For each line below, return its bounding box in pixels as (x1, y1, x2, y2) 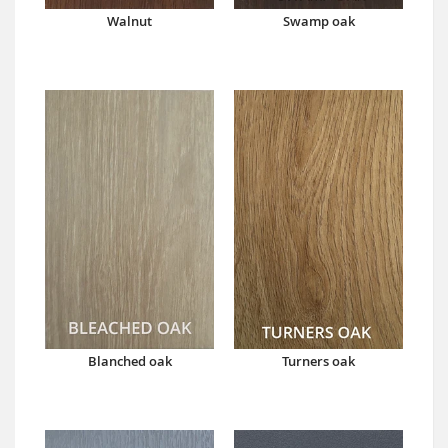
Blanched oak (87, 351, 172, 370)
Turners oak (282, 351, 355, 370)
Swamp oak (282, 11, 355, 30)
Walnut (107, 11, 152, 30)
